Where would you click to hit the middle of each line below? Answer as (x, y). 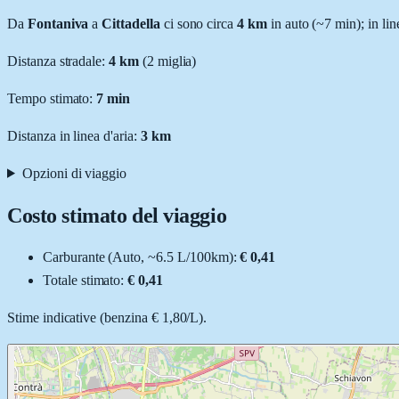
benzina (126, 317)
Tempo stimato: (52, 98)
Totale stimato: (85, 280)
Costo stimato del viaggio (117, 215)
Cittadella (131, 23)
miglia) (175, 61)
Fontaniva (58, 23)
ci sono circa (197, 23)
